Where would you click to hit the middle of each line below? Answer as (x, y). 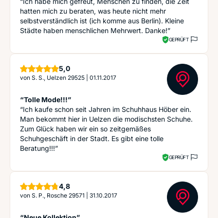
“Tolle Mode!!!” (45, 100)
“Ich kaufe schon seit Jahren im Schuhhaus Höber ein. (106, 109)
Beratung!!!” (39, 148)
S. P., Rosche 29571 (58, 195)
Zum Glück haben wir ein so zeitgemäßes (85, 129)
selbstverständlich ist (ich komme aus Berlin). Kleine (102, 21)
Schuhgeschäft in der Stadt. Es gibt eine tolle (92, 138)
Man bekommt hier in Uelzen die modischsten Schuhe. (106, 119)
